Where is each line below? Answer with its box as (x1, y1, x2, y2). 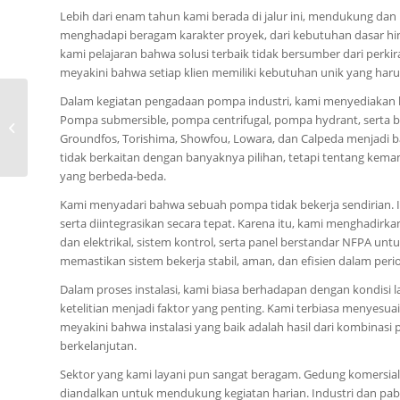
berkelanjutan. (60, 337, 137, 354)
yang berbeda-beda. (60, 168, 166, 185)
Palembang (31, 137, 91, 154)
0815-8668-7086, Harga (31, 100, 151, 116)
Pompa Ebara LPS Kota (31, 119, 153, 135)
